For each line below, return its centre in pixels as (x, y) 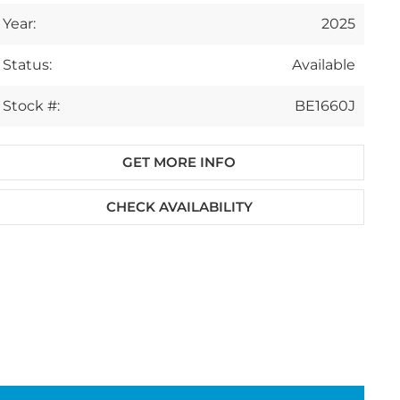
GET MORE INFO (179, 162)
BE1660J (325, 106)
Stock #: (32, 106)
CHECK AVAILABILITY (179, 207)
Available (324, 65)
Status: (28, 65)
